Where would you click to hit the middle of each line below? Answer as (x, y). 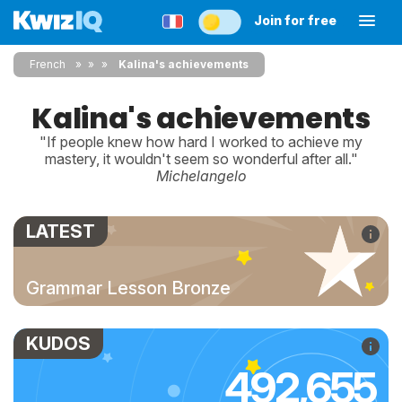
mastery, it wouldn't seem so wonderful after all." (201, 159)
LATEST (61, 232)
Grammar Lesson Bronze (128, 288)
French (48, 64)
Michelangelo (201, 176)
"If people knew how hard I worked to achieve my (201, 142)
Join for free (295, 20)
